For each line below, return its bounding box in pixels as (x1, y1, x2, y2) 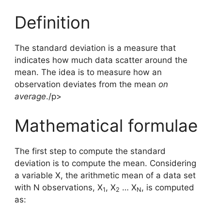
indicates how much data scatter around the (15, 55, 187, 65)
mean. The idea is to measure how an (15, 67, 162, 77)
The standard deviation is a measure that (15, 43, 176, 53)
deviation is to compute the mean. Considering (15, 158, 196, 168)
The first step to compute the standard (15, 146, 166, 156)
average (15, 92, 46, 101)
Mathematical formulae (15, 115, 198, 136)
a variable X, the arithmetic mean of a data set (15, 170, 196, 180)
